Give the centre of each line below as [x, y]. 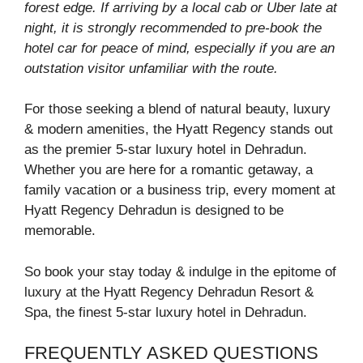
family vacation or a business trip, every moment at [180, 190]
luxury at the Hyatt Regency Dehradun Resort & [169, 292]
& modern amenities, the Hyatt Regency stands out [179, 130]
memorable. [60, 231]
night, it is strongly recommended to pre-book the [173, 28]
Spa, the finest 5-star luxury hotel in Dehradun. [166, 312]
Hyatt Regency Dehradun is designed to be [154, 211]
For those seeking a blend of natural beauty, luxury [177, 109]
